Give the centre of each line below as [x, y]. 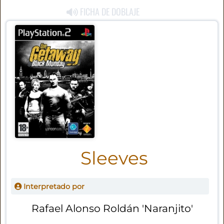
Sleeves [114, 158]
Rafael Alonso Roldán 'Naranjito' [112, 208]
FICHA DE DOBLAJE [109, 12]
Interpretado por [53, 186]
